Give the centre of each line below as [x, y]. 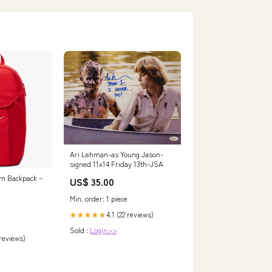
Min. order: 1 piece [99, 198]
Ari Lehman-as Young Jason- [117, 154]
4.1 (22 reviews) [130, 214]
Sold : [80, 229]
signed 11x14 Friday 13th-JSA [117, 163]
